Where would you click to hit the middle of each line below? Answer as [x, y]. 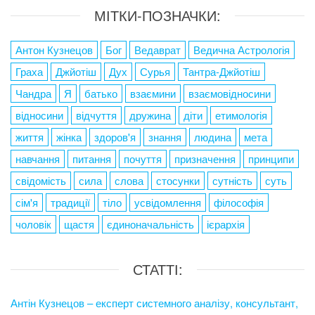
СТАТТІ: [157, 269]
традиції [70, 202]
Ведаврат [157, 49]
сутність [232, 180]
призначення [205, 158]
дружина [150, 115]
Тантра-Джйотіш [221, 71]
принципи [271, 158]
